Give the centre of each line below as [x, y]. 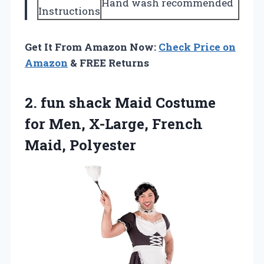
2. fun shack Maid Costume [120, 102]
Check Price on [197, 47]
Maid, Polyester [80, 145]
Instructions [69, 11]
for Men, [57, 123]
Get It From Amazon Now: [92, 47]
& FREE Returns [108, 62]
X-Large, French [146, 123]
